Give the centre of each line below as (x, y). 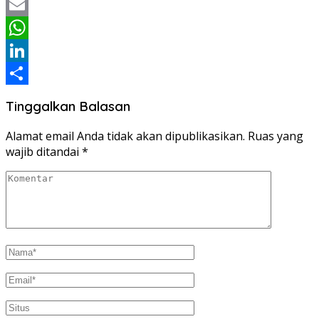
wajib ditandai (44, 151)
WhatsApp (33, 50)
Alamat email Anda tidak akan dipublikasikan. (125, 136)
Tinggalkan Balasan (68, 106)
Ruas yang (276, 136)
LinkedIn (29, 73)
